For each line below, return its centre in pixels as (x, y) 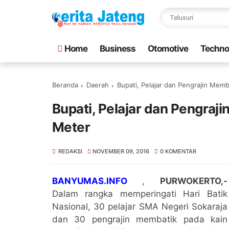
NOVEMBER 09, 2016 (121, 151)
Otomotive (168, 49)
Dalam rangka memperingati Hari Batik (140, 194)
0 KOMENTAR (178, 151)
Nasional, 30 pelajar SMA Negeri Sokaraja (140, 207)
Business (118, 49)
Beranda (65, 85)
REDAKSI (70, 151)
